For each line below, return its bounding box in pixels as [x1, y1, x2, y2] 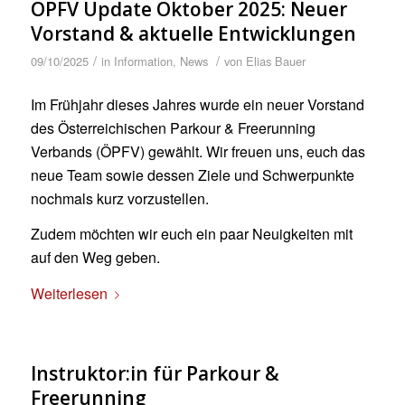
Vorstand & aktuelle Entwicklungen [30, 21, 356, 46]
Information [113, 52, 173, 70]
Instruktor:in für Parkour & [30, 360, 279, 386]
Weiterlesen [30, 282, 108, 304]
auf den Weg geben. [30, 247, 160, 268]
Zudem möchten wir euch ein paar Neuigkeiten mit [30, 223, 353, 245]
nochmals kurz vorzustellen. [30, 187, 209, 209]
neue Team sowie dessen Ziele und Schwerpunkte [30, 164, 354, 185]
